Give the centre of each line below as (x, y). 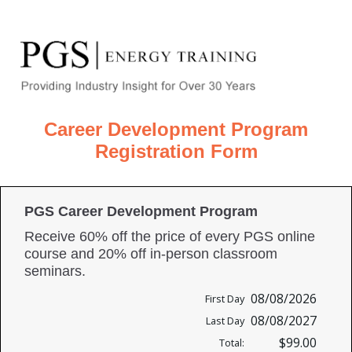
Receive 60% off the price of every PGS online (170, 237)
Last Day (225, 321)
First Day (225, 299)
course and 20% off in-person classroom (151, 254)
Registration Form (176, 152)
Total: (232, 343)
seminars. (55, 271)
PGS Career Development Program (141, 212)
